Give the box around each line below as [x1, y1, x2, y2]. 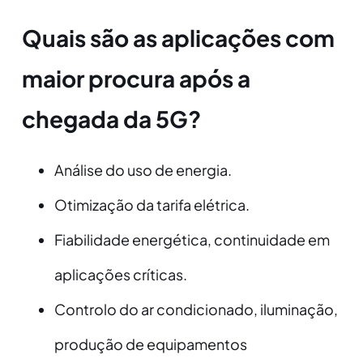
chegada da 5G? [21, 105, 201, 134]
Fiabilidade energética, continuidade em [53, 230, 330, 250]
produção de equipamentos [53, 335, 247, 354]
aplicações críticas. [53, 265, 187, 284]
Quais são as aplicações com [21, 23, 335, 53]
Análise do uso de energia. [53, 160, 232, 180]
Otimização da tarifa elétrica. [53, 195, 250, 215]
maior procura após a [21, 64, 250, 93]
